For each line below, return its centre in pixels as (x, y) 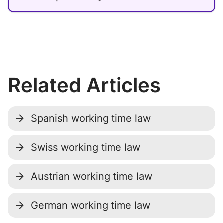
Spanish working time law (91, 118)
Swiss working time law (86, 147)
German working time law (91, 205)
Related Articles (84, 85)
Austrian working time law (92, 176)
